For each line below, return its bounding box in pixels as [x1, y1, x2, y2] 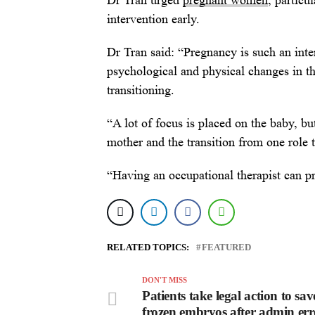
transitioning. [107, 83, 174, 98]
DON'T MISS [142, 276, 187, 285]
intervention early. [107, 12, 200, 27]
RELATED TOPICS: [107, 243, 189, 253]
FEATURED [202, 243, 251, 253]
